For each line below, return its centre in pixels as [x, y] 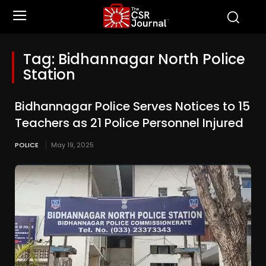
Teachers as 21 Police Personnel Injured [129, 123]
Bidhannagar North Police [152, 59]
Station [49, 75]
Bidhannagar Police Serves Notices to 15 [132, 106]
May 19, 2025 [72, 145]
